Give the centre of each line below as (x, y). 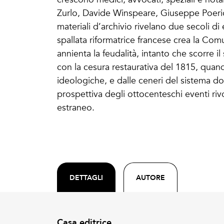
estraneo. (76, 107)
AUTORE (150, 177)
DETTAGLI (86, 177)
